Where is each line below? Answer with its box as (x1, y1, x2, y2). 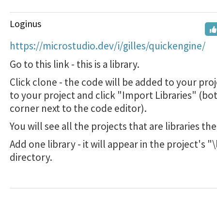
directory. (10, 151, 52, 164)
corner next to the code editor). (10, 102, 147, 115)
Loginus (10, 17, 41, 30)
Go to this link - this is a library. (10, 58, 139, 71)
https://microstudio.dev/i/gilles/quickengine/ (10, 39, 205, 52)
